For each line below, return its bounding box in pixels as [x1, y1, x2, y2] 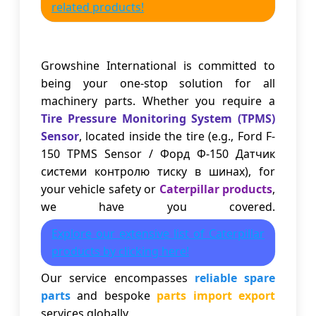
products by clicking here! [51, 243, 189, 260]
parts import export [157, 288, 276, 304]
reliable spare [194, 270, 275, 286]
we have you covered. [41, 199, 275, 215]
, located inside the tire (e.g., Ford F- [79, 128, 275, 145]
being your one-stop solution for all [41, 75, 275, 92]
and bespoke [71, 288, 157, 304]
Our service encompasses [41, 270, 195, 286]
